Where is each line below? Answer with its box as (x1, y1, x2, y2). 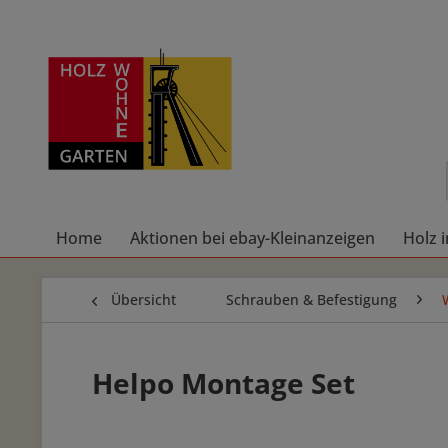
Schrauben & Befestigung (226, 290, 397, 309)
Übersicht (111, 290, 176, 309)
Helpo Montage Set (92, 364, 355, 402)
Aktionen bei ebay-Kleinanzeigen (130, 227, 375, 249)
